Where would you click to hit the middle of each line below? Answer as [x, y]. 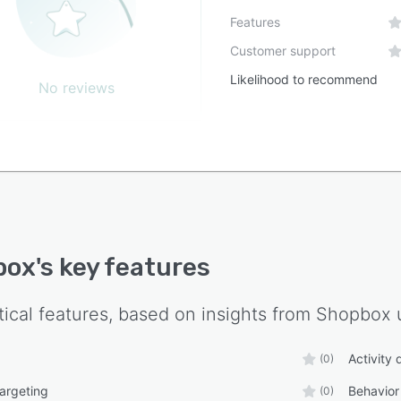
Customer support [283, 51]
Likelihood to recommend [304, 80]
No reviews [77, 88]
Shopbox [354, 315]
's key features [123, 268]
